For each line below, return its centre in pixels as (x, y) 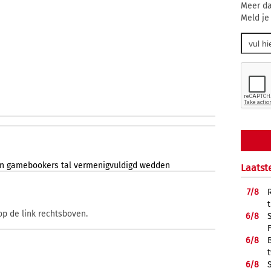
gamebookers (33, 166)
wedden (155, 166)
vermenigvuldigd (106, 166)
